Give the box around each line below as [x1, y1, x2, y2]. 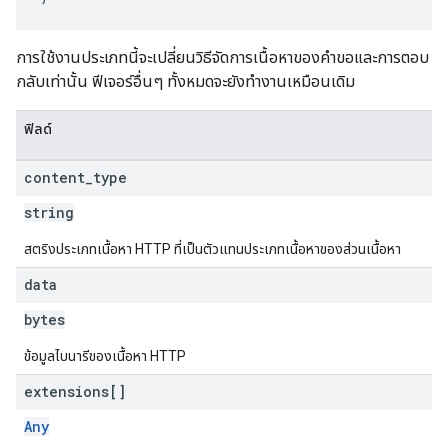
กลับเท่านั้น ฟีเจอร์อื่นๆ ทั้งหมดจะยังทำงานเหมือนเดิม [16, 72, 355, 91]
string [24, 203, 74, 222]
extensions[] [24, 382, 126, 401]
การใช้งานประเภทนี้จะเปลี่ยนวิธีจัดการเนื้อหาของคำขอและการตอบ [16, 48, 429, 67]
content [24, 168, 85, 187]
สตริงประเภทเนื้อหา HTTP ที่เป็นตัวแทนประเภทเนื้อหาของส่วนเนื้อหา [24, 241, 401, 257]
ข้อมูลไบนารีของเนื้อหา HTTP [24, 348, 186, 364]
